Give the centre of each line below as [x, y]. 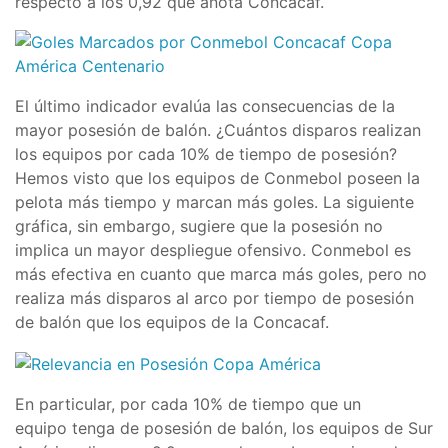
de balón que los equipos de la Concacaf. [172, 321]
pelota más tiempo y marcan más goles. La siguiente [214, 201]
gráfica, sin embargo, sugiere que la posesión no [199, 225]
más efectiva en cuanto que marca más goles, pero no [221, 273]
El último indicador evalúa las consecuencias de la [205, 105]
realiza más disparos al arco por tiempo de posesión [214, 297]
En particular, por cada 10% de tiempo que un [188, 403]
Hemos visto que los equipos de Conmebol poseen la [217, 177]
